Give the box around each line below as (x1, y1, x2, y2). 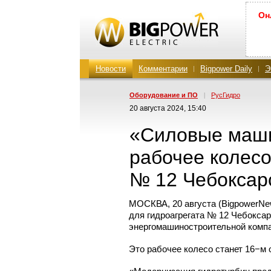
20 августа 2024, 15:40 (129, 104, 206, 113)
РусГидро (211, 91, 240, 99)
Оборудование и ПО (129, 91, 198, 99)
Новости (96, 64, 126, 73)
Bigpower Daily (200, 64, 252, 73)
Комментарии (139, 64, 188, 73)
